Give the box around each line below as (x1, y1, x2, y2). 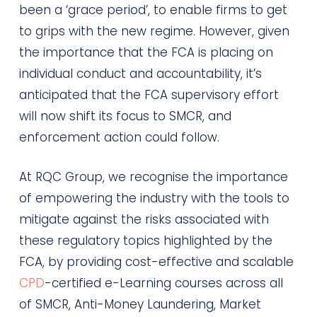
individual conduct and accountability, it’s (18, 65, 262, 82)
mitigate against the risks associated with (18, 210, 269, 228)
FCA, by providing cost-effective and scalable (18, 253, 294, 270)
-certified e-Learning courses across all (44, 274, 283, 292)
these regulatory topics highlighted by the (18, 231, 272, 249)
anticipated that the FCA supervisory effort (18, 86, 279, 103)
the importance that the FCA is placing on (18, 44, 273, 61)
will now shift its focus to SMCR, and (18, 108, 231, 125)
